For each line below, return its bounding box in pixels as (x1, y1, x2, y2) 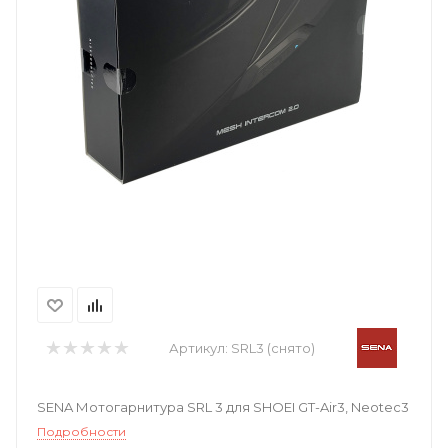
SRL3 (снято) (230, 340, 315, 356)
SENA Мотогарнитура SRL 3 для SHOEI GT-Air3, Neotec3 (37, 399, 409, 415)
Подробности (37, 424, 126, 439)
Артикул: (168, 340, 231, 356)
